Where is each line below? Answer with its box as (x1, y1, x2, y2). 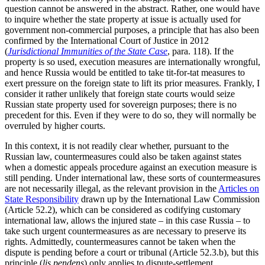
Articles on (218, 183, 259, 194)
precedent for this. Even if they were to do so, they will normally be (5, 110, 256, 121)
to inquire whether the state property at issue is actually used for (5, 14, 241, 25)
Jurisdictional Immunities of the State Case (8, 46, 167, 57)
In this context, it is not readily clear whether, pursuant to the (5, 141, 229, 151)
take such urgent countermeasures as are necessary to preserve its (5, 226, 246, 237)
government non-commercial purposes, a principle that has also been (5, 25, 259, 35)
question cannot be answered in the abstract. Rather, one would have (5, 4, 260, 14)
